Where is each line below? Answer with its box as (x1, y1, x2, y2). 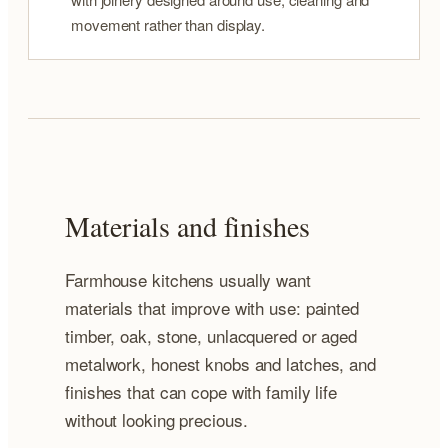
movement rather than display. (71, 13, 266, 35)
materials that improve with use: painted (65, 295, 359, 321)
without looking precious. (65, 407, 248, 433)
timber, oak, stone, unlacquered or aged (65, 323, 358, 349)
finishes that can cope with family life (65, 379, 338, 405)
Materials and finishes (65, 207, 310, 246)
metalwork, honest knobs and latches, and (65, 351, 376, 377)
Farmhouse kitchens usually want (65, 267, 311, 293)
